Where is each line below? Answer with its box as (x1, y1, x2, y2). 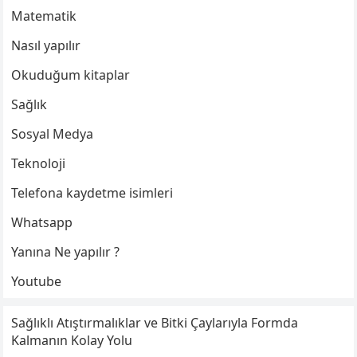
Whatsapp (11, 213, 73, 231)
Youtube (11, 272, 62, 290)
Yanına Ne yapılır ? (11, 242, 120, 261)
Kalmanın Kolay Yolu (11, 331, 133, 349)
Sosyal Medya (11, 124, 94, 143)
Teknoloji (11, 154, 66, 172)
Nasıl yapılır (11, 36, 81, 54)
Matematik (11, 6, 77, 25)
